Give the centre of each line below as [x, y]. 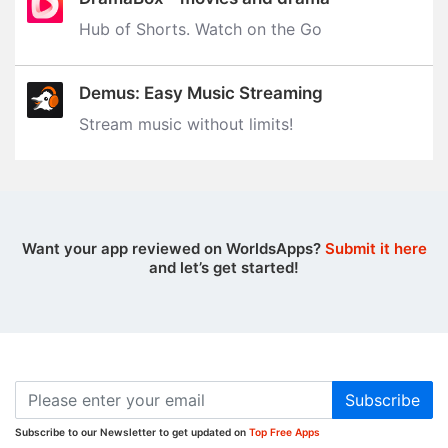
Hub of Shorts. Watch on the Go [200, 29]
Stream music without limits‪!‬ [186, 124]
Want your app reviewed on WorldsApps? [173, 249]
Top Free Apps [284, 432]
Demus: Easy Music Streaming [201, 93]
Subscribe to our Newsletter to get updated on [132, 432]
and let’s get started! [224, 268]
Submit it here [375, 249]
